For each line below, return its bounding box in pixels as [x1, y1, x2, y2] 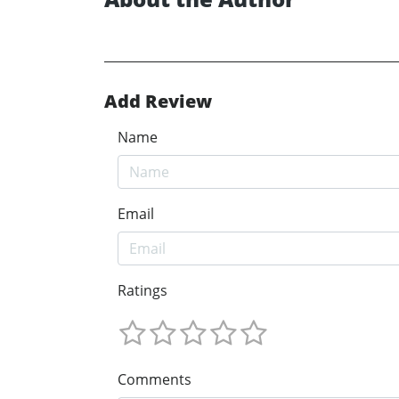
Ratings [118, 281, 167, 301]
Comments [118, 369, 191, 389]
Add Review [104, 89, 212, 114]
